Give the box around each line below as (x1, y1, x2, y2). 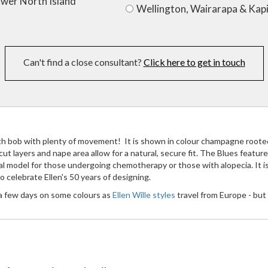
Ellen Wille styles (112, 190, 175, 200)
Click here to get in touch (143, 56, 245, 68)
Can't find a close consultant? (23, 56, 144, 68)
